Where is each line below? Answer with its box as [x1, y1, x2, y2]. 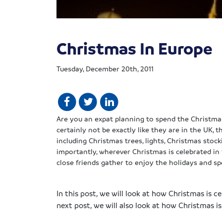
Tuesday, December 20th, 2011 [56, 63, 154, 73]
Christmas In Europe [56, 37, 213, 58]
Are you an [56, 113, 95, 123]
